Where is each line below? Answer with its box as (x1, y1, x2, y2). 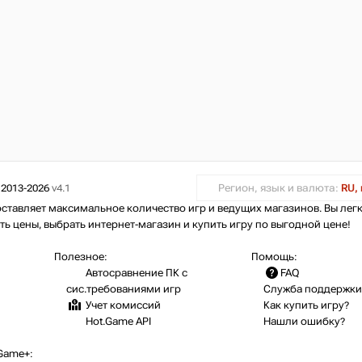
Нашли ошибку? (263, 316, 345, 328)
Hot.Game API (83, 316, 151, 328)
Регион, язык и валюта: (218, 182, 341, 194)
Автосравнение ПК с (83, 267, 187, 280)
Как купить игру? (263, 300, 349, 312)
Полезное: (54, 251, 107, 263)
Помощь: (251, 251, 297, 263)
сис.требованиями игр (66, 284, 181, 296)
